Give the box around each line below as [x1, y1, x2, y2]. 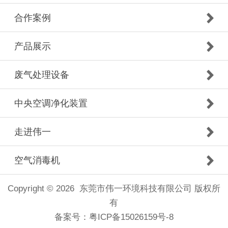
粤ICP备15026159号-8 [89, 212, 174, 222]
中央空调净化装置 [14, 98, 88, 109]
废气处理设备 [14, 70, 69, 80]
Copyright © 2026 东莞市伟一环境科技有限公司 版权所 [7, 184, 220, 194]
